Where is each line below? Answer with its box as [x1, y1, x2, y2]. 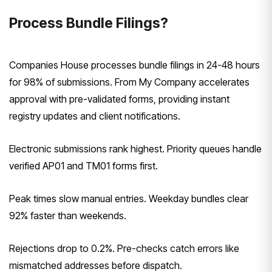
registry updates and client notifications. [9, 109, 180, 122]
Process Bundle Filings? [9, 14, 168, 32]
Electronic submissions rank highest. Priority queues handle [9, 142, 262, 155]
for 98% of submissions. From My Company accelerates [9, 75, 250, 88]
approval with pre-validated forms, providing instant [9, 92, 229, 105]
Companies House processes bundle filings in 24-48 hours [9, 58, 260, 71]
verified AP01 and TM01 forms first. [9, 159, 158, 172]
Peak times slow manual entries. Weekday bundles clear [9, 192, 248, 205]
